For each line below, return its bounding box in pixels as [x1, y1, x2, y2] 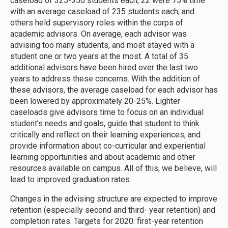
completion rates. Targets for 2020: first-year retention [10, 216, 203, 226]
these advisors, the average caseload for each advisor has [10, 84, 218, 95]
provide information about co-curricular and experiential [10, 140, 206, 151]
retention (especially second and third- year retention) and [10, 205, 215, 215]
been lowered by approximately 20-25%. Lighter [10, 96, 180, 106]
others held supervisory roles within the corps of [10, 17, 183, 27]
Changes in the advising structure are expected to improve [10, 193, 217, 204]
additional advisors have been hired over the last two [10, 62, 198, 72]
